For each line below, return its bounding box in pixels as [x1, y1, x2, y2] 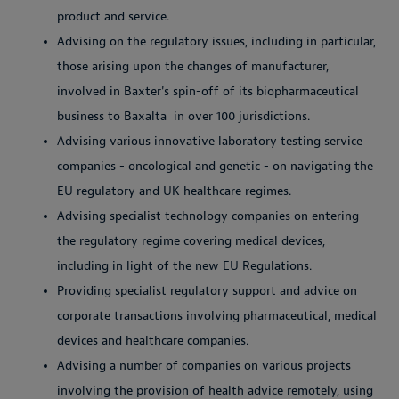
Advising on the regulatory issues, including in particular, [57, 33, 376, 49]
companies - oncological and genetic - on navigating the [57, 158, 373, 174]
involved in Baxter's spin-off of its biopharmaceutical [57, 83, 359, 99]
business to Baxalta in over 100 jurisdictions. [57, 108, 310, 124]
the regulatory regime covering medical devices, [57, 232, 325, 248]
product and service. [57, 8, 169, 24]
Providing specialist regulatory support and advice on [57, 282, 357, 298]
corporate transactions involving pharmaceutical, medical [57, 307, 377, 323]
